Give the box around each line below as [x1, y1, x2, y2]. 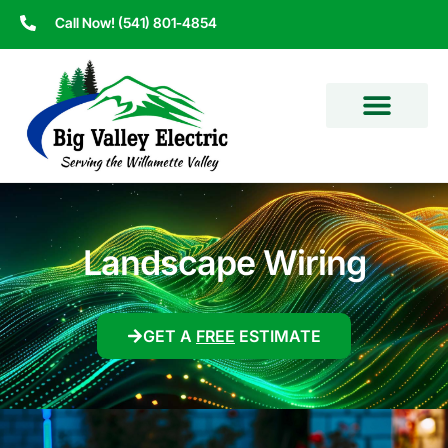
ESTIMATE [235, 325, 321, 346]
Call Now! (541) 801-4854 [55, 14, 217, 31]
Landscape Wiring [82, 241, 366, 283]
